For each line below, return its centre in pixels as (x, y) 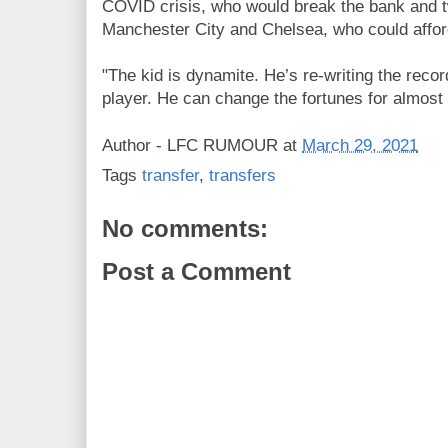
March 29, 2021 (360, 145)
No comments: (185, 229)
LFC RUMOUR (222, 145)
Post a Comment (196, 272)
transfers (242, 176)
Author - (134, 145)
